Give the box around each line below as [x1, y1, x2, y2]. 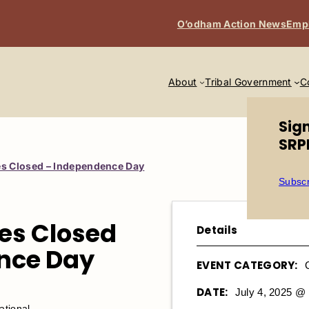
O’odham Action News [177, 17, 286, 30]
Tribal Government [205, 76, 292, 88]
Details [197, 222, 238, 237]
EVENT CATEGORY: [197, 257, 298, 272]
